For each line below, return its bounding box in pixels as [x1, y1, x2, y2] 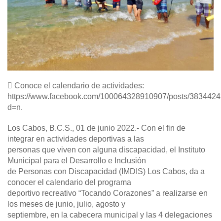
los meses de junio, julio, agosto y [7, 200, 125, 209]
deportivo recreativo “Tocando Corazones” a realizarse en [7, 189, 208, 198]
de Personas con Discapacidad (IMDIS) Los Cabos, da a [7, 167, 205, 176]
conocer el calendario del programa [7, 178, 131, 187]
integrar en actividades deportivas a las [7, 135, 144, 144]
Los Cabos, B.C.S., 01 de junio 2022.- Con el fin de [7, 124, 185, 133]
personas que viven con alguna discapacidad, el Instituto [7, 146, 205, 154]
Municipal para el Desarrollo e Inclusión [7, 156, 146, 165]
